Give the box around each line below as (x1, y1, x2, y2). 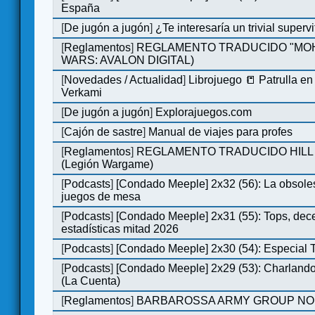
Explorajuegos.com (155, 105, 252, 118)
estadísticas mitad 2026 (61, 222, 179, 235)
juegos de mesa (61, 190, 141, 202)
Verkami (61, 86, 103, 98)
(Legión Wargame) (61, 157, 154, 170)
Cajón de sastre (64, 125, 143, 138)
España (61, 1, 101, 14)
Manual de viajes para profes (148, 125, 293, 138)
